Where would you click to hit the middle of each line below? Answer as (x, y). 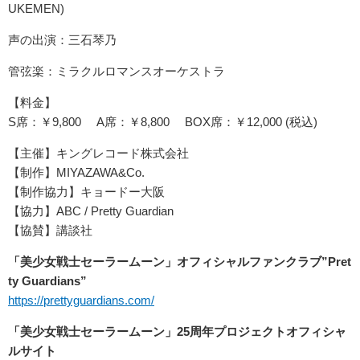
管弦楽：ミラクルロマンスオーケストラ (117, 71)
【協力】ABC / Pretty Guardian (91, 211)
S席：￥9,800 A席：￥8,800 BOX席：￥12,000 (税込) (163, 121)
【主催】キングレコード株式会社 (98, 153)
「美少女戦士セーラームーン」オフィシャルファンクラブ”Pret (180, 261)
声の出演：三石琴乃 (62, 39)
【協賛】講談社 (50, 230)
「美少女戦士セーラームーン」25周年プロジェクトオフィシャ (177, 331)
